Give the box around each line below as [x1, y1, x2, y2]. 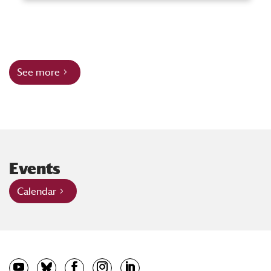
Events [9, 159, 60, 178]
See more [17, 66, 60, 78]
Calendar [17, 185, 57, 197]
